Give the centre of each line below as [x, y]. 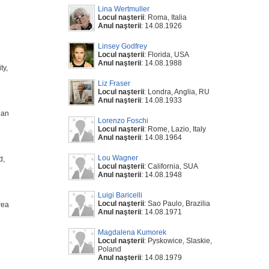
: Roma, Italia [165, 17]
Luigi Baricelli [120, 195]
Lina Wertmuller [124, 9]
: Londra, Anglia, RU [177, 92]
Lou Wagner [118, 158]
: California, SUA [171, 166]
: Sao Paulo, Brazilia [177, 204]
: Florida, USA [167, 55]
